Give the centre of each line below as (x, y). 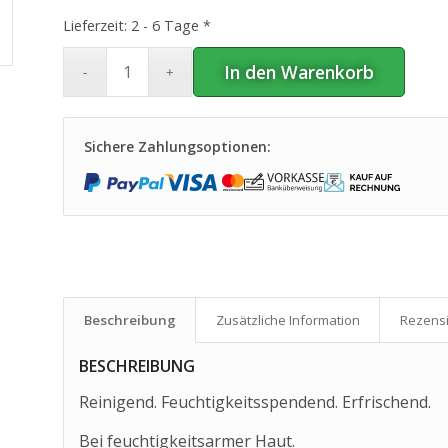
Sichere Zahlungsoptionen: (177, 147)
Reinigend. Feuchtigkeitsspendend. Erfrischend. (254, 401)
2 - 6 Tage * (170, 26)
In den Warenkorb (298, 71)
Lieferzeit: (96, 26)
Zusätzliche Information (287, 320)
